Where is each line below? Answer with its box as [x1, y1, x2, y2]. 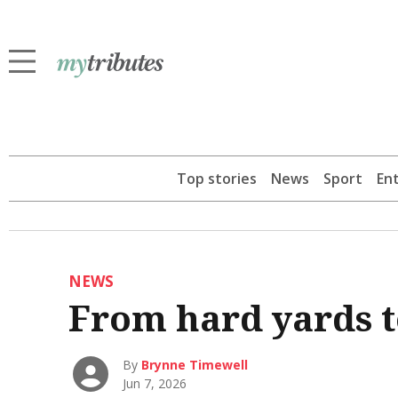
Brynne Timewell [141, 355, 249, 373]
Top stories [177, 169, 257, 189]
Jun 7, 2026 [123, 374, 187, 392]
